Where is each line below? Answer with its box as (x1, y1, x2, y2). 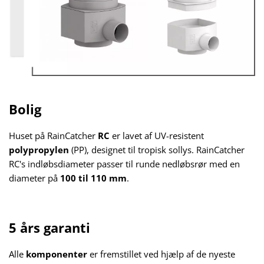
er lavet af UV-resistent (110, 130, 204, 142)
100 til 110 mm (60, 172, 127, 184)
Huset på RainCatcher (9, 130, 98, 142)
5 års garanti (9, 219, 90, 237)
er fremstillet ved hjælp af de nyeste (90, 248, 235, 260)
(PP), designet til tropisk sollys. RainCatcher (71, 144, 245, 156)
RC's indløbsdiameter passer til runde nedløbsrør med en (9, 158, 240, 170)
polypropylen (9, 144, 71, 156)
